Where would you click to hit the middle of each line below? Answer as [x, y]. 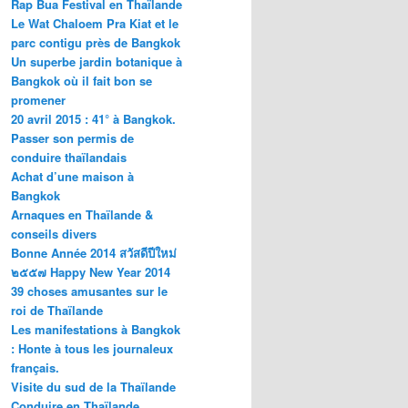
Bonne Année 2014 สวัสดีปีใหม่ [94, 252]
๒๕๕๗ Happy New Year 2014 [91, 271]
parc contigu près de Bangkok [96, 42]
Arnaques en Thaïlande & [82, 214]
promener [38, 99]
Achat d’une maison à [72, 176]
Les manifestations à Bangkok [96, 329]
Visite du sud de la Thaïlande [93, 386]
